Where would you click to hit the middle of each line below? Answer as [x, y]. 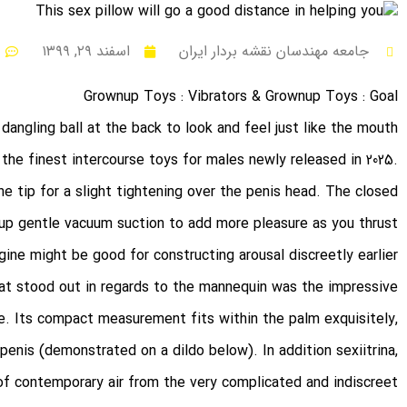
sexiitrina [366, 352]
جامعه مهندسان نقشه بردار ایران [273, 52]
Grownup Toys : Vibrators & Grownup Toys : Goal [241, 97]
